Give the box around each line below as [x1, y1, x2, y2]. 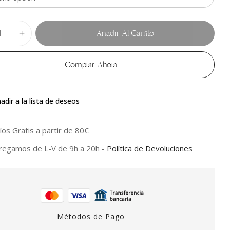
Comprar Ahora [64, 59, 117, 70]
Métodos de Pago [56, 211, 125, 221]
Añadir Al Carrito [96, 27, 155, 39]
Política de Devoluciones [107, 143, 193, 154]
